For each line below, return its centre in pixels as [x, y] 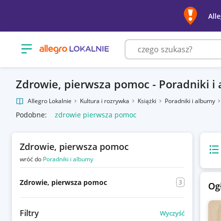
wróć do [31, 159]
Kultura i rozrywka [105, 101]
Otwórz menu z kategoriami [65, 45]
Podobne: [31, 115]
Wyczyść [172, 213]
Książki [148, 101]
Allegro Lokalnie [50, 101]
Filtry [29, 213]
